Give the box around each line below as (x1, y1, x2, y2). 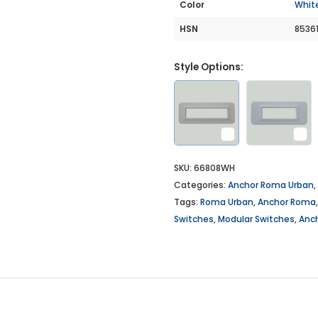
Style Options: (174, 60, 243, 75)
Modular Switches (218, 213, 295, 226)
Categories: (174, 179, 228, 192)
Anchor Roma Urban (228, 179, 314, 192)
